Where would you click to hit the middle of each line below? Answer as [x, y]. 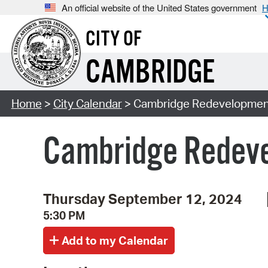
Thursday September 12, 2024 [143, 198]
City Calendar [87, 104]
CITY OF [113, 40]
